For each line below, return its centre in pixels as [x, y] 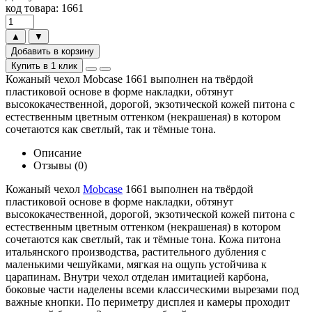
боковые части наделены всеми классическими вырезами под [152, 289]
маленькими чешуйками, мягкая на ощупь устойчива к [136, 264]
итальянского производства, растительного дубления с [136, 251]
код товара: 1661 [45, 8]
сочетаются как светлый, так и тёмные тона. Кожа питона [143, 239]
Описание [57, 153]
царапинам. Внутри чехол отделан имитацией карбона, [137, 276]
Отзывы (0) [60, 165]
